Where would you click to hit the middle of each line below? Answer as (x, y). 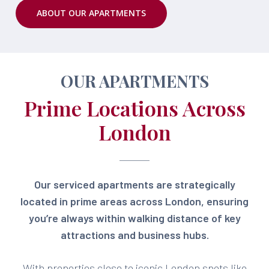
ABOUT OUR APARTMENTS (91, 13)
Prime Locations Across (134, 108)
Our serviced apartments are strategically (134, 184)
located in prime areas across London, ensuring (134, 201)
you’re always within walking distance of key (134, 218)
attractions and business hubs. (134, 235)
